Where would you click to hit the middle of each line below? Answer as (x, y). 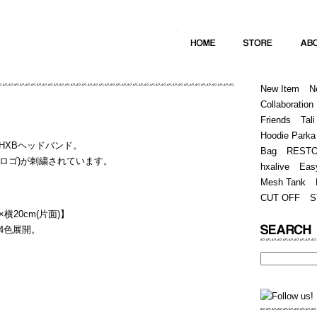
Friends (276, 120)
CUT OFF (280, 198)
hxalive (275, 167)
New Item (280, 89)
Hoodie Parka (288, 136)
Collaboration (287, 104)
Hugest (244, 65)
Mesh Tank (283, 182)
